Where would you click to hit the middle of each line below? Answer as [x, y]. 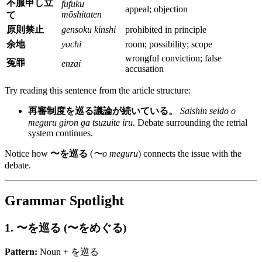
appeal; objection [156, 9]
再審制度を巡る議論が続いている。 [103, 111]
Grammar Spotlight [64, 200]
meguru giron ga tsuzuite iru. [82, 122]
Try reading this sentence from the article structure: [98, 90]
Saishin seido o [208, 111]
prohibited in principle [166, 29]
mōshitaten [82, 14]
